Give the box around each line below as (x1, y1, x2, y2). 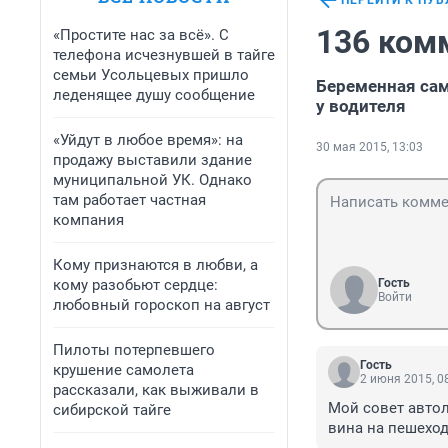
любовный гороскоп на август (53, 296, 270, 314)
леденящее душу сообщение (53, 86, 255, 104)
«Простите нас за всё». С (53, 26, 229, 44)
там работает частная (53, 191, 206, 209)
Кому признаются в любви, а (53, 256, 258, 274)
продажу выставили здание (53, 151, 252, 169)
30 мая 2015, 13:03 (316, 140, 423, 155)
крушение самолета (53, 361, 194, 379)
